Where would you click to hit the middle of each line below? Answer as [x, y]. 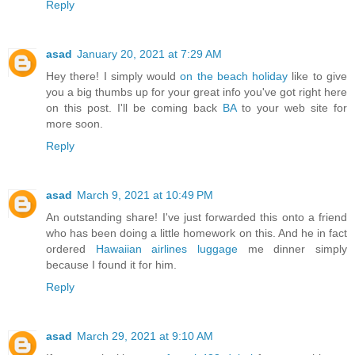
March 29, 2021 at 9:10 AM [145, 336]
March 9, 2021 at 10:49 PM [145, 195]
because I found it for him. [111, 264]
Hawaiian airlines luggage [167, 248]
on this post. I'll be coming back [134, 107]
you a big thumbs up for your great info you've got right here [197, 92]
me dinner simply [293, 248]
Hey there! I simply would [113, 76]
